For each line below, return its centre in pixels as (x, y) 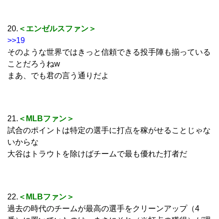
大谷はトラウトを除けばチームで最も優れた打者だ (97, 153)
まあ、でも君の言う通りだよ (58, 75)
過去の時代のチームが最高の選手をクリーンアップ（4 (103, 208)
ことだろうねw (34, 64)
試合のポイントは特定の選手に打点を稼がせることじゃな (109, 130)
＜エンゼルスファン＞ (57, 28)
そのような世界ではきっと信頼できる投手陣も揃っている (109, 52)
